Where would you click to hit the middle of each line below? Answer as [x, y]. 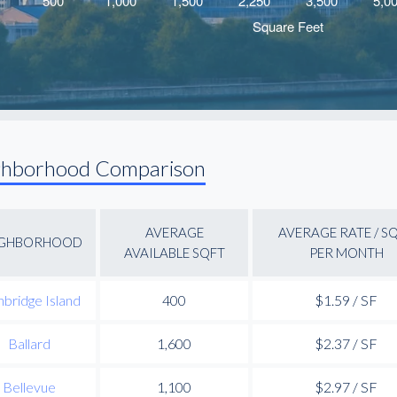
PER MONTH [346, 252]
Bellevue [29, 386]
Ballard [29, 343]
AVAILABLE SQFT [174, 252]
